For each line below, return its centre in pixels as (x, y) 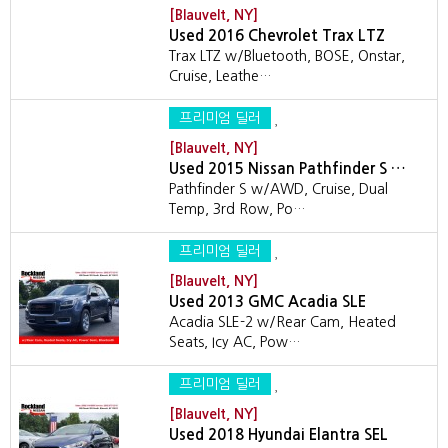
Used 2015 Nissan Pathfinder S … (287, 168)
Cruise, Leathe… (220, 76)
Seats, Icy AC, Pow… (235, 342)
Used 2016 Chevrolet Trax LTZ (277, 35)
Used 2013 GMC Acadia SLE (267, 301)
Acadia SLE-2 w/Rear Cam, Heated (282, 322)
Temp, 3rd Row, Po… (237, 209)
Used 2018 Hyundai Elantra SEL (278, 434)
